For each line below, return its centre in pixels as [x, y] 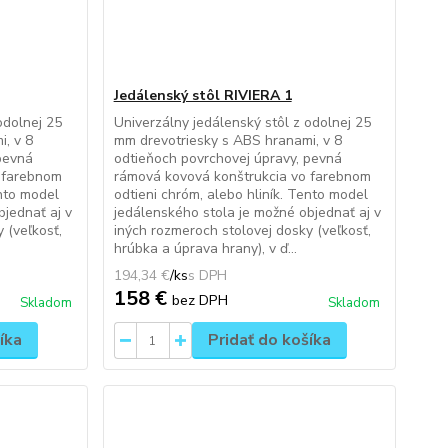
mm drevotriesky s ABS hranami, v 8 [227, 140]
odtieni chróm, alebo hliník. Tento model [240, 194]
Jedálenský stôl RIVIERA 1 [202, 95]
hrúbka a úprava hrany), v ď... [205, 248]
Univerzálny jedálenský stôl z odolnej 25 [242, 122]
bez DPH [199, 300]
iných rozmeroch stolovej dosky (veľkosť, [242, 230]
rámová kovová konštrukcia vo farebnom [242, 176]
